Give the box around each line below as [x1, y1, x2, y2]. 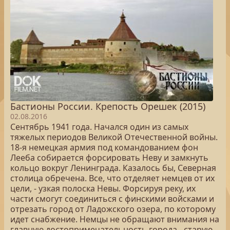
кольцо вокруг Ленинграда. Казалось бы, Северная [10, 162, 216, 174]
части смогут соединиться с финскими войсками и [10, 193, 214, 204]
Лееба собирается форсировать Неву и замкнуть [10, 152, 208, 163]
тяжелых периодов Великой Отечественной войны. [10, 131, 218, 143]
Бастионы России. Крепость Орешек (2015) [10, 100, 205, 112]
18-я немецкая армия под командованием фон [10, 142, 198, 153]
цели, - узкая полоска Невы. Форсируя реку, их [10, 183, 196, 194]
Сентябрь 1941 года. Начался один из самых [10, 121, 188, 132]
